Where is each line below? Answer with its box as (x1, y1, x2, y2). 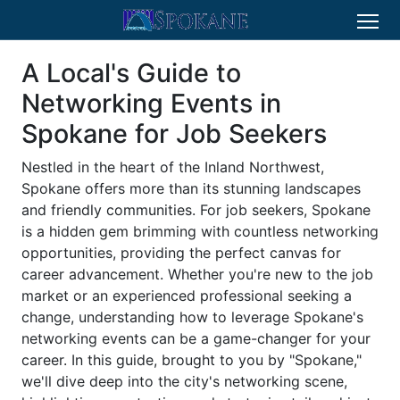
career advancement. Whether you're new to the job (21, 265, 373, 283)
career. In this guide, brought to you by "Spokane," (21, 351, 362, 369)
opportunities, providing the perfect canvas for (21, 244, 341, 262)
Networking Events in (21, 87, 281, 119)
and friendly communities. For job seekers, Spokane (21, 201, 371, 219)
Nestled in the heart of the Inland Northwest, (21, 158, 324, 176)
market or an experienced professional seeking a (21, 287, 352, 304)
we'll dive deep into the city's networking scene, (21, 372, 347, 390)
